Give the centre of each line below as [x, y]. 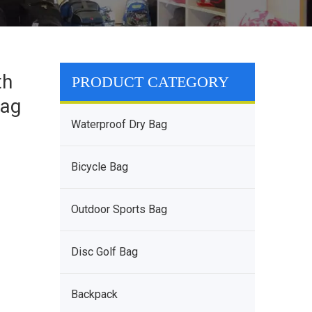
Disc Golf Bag [104, 252]
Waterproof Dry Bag [119, 124]
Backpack [94, 294]
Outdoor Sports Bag [119, 209]
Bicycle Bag [100, 167]
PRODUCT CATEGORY [150, 82]
